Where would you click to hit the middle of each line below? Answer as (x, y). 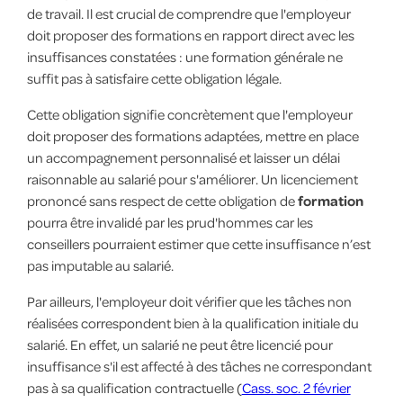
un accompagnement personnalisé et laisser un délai (183, 157)
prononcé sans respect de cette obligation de (162, 200)
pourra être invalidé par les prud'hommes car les (170, 222)
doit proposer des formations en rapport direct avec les (190, 35)
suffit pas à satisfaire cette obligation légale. (154, 78)
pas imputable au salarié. (100, 265)
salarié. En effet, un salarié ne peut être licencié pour (179, 344)
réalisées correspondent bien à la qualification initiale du (193, 322)
